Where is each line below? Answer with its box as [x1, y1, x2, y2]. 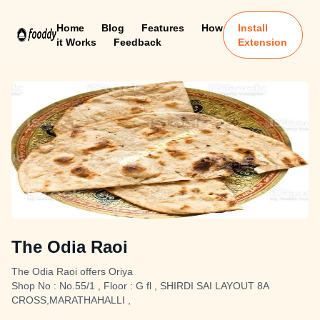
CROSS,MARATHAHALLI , [11, 294, 131, 306]
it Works [56, 36, 96, 48]
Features [141, 22, 184, 34]
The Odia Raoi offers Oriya [11, 266, 133, 277]
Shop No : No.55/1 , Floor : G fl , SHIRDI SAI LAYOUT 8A [11, 280, 269, 291]
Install [238, 22, 269, 34]
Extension [238, 36, 288, 48]
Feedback [113, 36, 161, 48]
